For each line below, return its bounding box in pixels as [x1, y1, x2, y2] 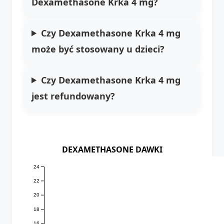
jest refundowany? [31, 89, 115, 102]
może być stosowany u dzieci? [31, 42, 164, 55]
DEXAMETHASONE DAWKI [61, 143, 162, 155]
